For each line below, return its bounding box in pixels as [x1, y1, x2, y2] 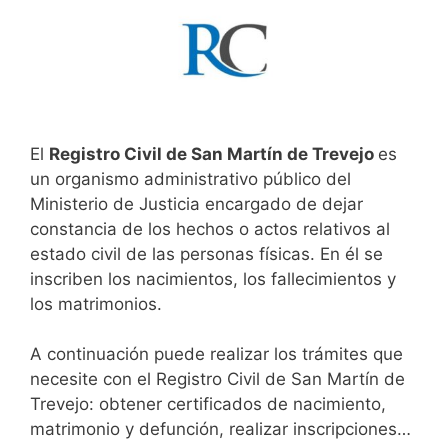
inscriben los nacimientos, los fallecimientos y [30, 268, 396, 289]
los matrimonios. [30, 293, 162, 314]
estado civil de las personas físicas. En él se [30, 243, 383, 264]
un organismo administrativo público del [30, 168, 351, 189]
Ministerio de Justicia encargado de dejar [30, 193, 363, 214]
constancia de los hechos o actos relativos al [30, 218, 390, 239]
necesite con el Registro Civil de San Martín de [30, 369, 405, 390]
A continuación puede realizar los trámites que [30, 344, 403, 365]
